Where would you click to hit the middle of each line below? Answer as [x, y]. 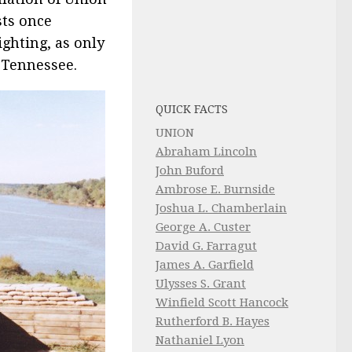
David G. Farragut [206, 246]
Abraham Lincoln [206, 152]
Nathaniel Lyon [200, 340]
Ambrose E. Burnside [215, 189]
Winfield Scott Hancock [222, 302]
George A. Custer [203, 227]
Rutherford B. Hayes [213, 321]
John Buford [190, 170]
